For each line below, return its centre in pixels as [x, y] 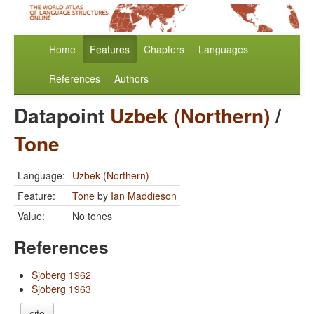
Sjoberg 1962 [61, 275]
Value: [31, 216]
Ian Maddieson [144, 196]
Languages [223, 49]
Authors [131, 79]
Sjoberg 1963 [61, 289]
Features [110, 49]
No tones [92, 216]
